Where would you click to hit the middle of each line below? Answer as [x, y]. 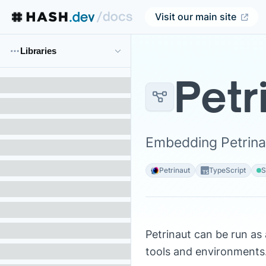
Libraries [38, 51]
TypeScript [227, 170]
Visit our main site [196, 17]
